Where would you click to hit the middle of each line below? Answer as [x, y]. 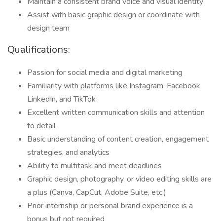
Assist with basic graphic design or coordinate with [113, 15]
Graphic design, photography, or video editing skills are [119, 179]
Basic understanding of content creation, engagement [118, 139]
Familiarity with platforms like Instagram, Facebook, [114, 86]
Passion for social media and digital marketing [105, 73]
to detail [41, 126]
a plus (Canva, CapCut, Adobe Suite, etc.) [97, 192]
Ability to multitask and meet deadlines [94, 166]
